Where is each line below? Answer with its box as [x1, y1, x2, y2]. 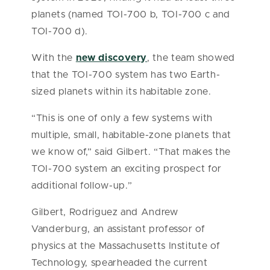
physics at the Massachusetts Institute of [31, 241, 221, 251]
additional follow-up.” [31, 181, 133, 191]
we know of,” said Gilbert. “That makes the [31, 147, 231, 157]
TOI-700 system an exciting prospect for [31, 164, 222, 174]
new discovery [75, 53, 148, 63]
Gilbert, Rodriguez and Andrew [31, 207, 178, 218]
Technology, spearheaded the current [31, 258, 208, 268]
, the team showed [147, 53, 235, 63]
